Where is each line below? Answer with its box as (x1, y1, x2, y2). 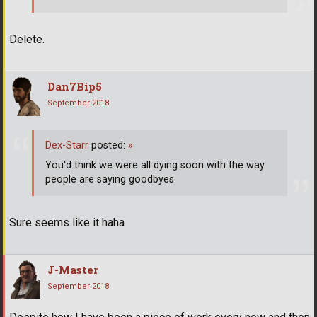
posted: (88, 139, 128, 152)
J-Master (47, 262, 98, 277)
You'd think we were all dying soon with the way (45, 159, 265, 172)
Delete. (9, 33, 45, 47)
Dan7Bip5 (47, 79, 102, 94)
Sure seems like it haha (9, 215, 125, 229)
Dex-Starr (45, 139, 88, 152)
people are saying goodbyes (45, 173, 174, 186)
